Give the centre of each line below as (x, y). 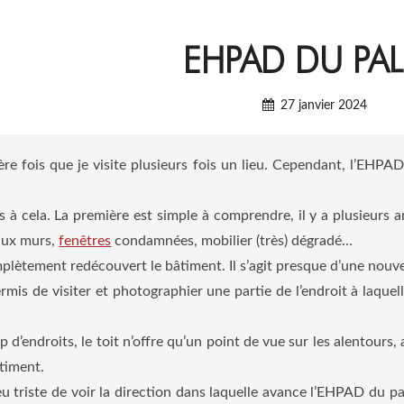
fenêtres (85, 241)
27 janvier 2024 (323, 106)
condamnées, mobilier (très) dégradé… (232, 241)
